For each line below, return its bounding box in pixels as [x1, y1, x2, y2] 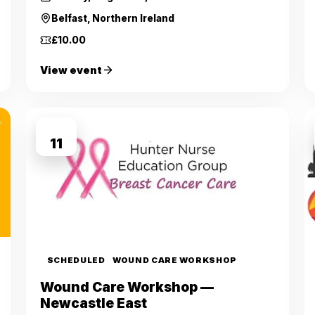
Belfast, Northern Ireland [51, 13, 174, 24]
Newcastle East [39, 295, 147, 311]
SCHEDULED [46, 255, 105, 265]
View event [39, 64, 102, 76]
